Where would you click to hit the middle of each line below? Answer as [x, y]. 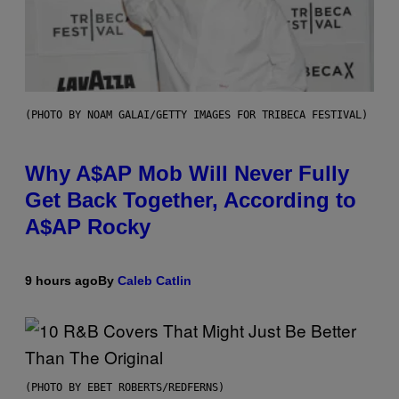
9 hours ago [61, 281]
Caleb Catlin [155, 281]
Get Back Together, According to [191, 200]
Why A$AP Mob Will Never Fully [187, 174]
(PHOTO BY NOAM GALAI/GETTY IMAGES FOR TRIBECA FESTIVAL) [196, 115]
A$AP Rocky [88, 227]
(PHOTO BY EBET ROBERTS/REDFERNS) [125, 388]
